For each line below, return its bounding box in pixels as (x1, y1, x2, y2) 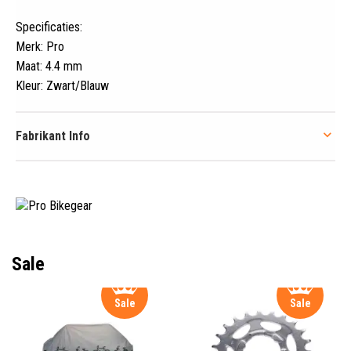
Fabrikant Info (16, 128, 90, 143)
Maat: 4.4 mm (16, 58, 82, 74)
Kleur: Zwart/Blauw (16, 78, 109, 93)
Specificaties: (16, 19, 82, 34)
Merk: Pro (16, 38, 64, 54)
